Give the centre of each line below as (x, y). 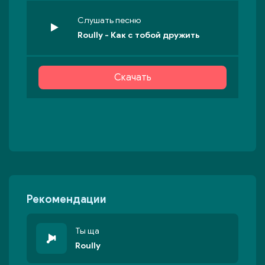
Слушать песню (109, 20)
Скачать (132, 77)
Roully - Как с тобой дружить (139, 35)
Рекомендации (67, 199)
